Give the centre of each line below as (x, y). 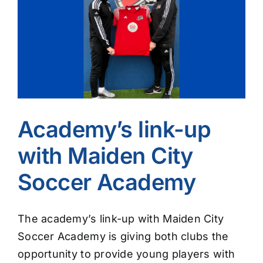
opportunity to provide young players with (127, 254)
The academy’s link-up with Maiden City (121, 219)
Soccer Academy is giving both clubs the (123, 237)
